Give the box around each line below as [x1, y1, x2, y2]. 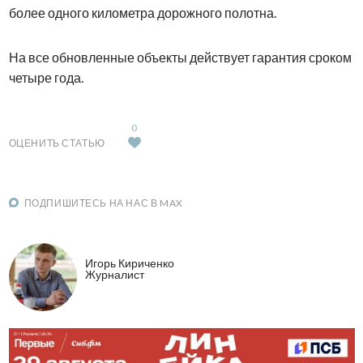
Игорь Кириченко [84, 256, 174, 271]
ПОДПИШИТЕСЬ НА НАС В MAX [23, 196, 183, 209]
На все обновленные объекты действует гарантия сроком [8, 49, 352, 65]
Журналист [84, 267, 144, 282]
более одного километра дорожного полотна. [8, 4, 276, 20]
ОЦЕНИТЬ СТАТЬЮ [8, 136, 105, 149]
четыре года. [8, 69, 83, 85]
